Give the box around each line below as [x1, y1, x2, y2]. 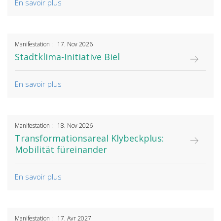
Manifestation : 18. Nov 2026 [15, 121, 93, 130]
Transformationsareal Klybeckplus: [15, 132, 164, 145]
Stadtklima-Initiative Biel [15, 51, 120, 63]
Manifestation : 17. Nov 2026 [15, 40, 93, 49]
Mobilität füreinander [15, 144, 107, 156]
